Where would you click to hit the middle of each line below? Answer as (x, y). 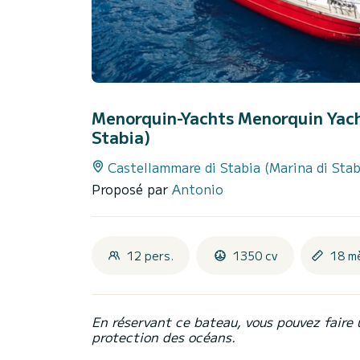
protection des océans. (164, 337)
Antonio (198, 189)
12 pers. (150, 256)
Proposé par (132, 189)
